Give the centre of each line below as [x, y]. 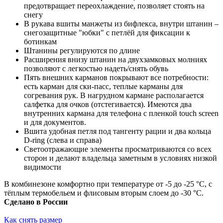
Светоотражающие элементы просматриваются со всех [118, 149]
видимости [43, 167]
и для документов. [55, 122]
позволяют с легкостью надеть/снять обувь [96, 68]
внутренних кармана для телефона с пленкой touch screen [121, 113]
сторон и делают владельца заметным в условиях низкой [120, 158]
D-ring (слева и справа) [63, 140]
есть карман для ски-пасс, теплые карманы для [103, 86]
